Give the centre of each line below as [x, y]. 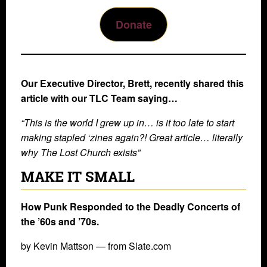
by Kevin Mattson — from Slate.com [96, 246]
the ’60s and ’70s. [60, 222]
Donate [133, 25]
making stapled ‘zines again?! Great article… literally [132, 138]
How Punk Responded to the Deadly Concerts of [131, 207]
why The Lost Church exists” [80, 153]
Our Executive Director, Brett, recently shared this [132, 83]
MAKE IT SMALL [78, 177]
